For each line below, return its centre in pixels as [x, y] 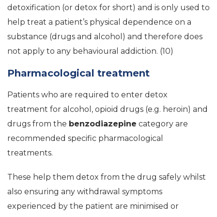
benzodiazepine [103, 124]
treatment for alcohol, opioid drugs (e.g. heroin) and [108, 109]
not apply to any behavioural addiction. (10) [90, 51]
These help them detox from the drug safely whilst [107, 177]
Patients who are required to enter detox [87, 94]
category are [162, 124]
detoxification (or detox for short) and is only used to [108, 7]
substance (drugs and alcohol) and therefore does [105, 36]
